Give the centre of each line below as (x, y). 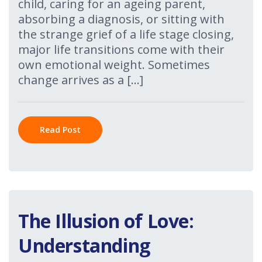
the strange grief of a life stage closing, (126, 34)
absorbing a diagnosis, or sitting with (121, 19)
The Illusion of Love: (106, 221)
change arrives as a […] (81, 80)
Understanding (84, 245)
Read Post (60, 130)
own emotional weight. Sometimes (114, 65)
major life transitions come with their (121, 49)
